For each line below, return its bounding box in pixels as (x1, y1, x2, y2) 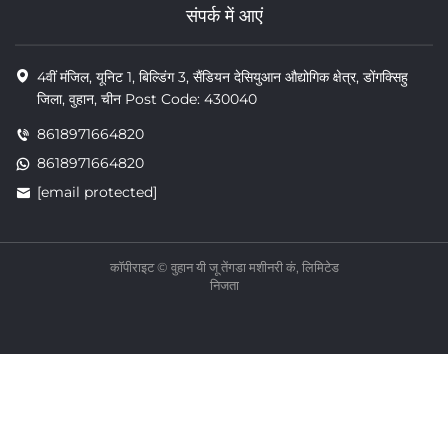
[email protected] (37, 183, 157, 202)
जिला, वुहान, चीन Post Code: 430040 (37, 90, 257, 109)
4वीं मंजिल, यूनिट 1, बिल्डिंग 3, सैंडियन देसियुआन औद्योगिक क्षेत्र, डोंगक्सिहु (37, 68, 408, 87)
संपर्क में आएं (185, 5, 263, 28)
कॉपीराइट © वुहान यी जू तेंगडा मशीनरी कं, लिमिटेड (109, 259, 339, 276)
